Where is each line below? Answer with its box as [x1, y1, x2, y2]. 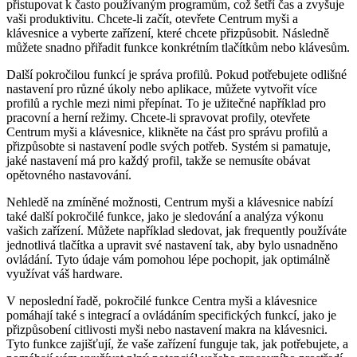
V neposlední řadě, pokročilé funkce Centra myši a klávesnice [6, 294, 317, 308]
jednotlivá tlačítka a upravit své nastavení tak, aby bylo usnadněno [6, 238, 338, 253]
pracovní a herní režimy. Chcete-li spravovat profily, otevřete [6, 111, 310, 125]
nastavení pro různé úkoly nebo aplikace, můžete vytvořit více [6, 82, 317, 96]
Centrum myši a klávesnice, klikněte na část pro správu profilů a [6, 125, 328, 139]
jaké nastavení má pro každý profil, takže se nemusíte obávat [6, 154, 310, 168]
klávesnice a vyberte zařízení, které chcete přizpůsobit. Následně [6, 26, 329, 41]
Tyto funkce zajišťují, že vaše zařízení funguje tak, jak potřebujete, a [6, 337, 348, 351]
